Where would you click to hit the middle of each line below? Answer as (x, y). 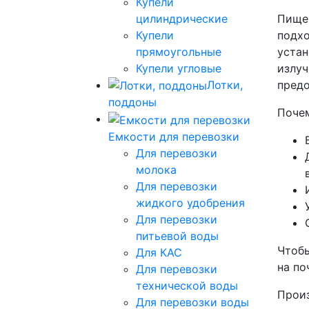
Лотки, (225, 84)
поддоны (132, 102)
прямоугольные (179, 51)
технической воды (187, 285)
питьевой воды (177, 236)
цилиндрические (182, 18)
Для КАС (159, 252)
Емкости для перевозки (174, 136)
